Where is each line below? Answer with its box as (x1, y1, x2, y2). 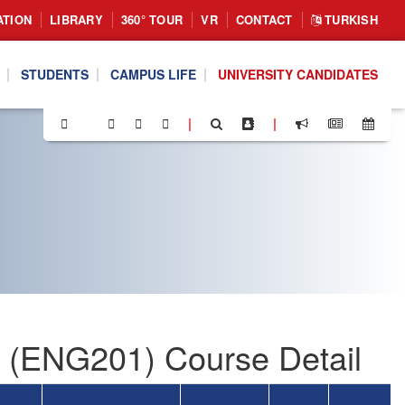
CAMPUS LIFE (110, 65, 196, 83)
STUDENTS (21, 65, 89, 83)
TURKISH (320, 11, 378, 28)
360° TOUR (120, 11, 184, 28)
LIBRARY (50, 11, 103, 28)
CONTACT (235, 11, 293, 28)
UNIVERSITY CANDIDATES (218, 65, 378, 83)
